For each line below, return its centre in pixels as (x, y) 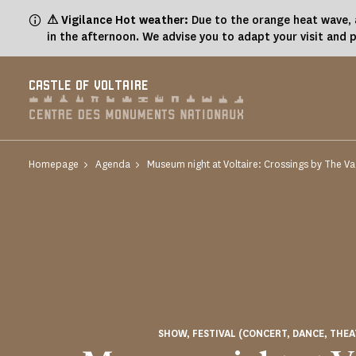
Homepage (54, 164)
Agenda (113, 164)
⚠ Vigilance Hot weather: (118, 20)
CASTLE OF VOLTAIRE (89, 86)
